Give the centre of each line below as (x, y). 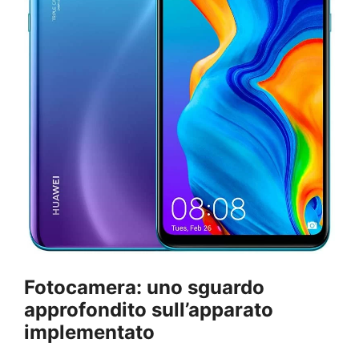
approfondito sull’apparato (149, 309)
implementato (89, 332)
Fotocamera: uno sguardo (144, 287)
